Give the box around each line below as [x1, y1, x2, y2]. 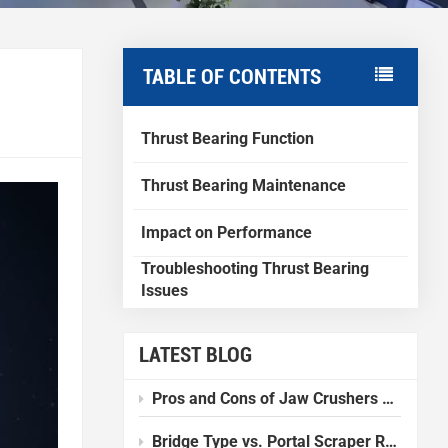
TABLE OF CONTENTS [142, 64, 321, 89]
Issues [140, 280, 188, 300]
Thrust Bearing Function [140, 128, 314, 148]
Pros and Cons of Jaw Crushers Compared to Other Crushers [152, 388, 383, 408]
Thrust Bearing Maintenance [140, 175, 346, 195]
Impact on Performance [140, 222, 312, 242]
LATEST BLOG [139, 343, 253, 368]
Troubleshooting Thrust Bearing [140, 258, 369, 278]
